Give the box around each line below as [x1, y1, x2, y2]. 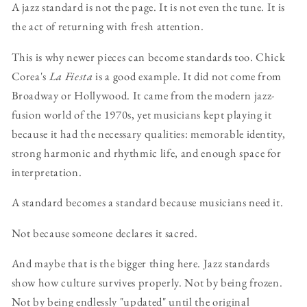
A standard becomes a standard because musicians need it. [11, 195, 284, 210]
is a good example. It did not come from [93, 68, 282, 84]
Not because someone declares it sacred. [11, 225, 198, 241]
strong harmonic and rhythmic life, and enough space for [11, 145, 282, 160]
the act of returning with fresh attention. [11, 19, 204, 34]
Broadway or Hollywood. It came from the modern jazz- [11, 87, 275, 103]
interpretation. [11, 164, 82, 180]
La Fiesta [49, 68, 93, 84]
